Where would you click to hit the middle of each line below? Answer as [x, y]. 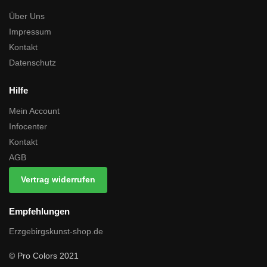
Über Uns [27, 16]
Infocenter [28, 126]
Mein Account [34, 111]
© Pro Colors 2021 [44, 256]
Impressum [30, 32]
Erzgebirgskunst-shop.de [56, 232]
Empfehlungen [39, 211]
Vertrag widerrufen [58, 180]
